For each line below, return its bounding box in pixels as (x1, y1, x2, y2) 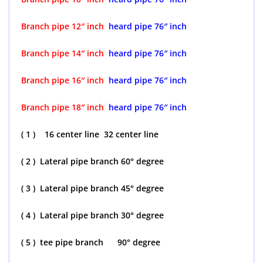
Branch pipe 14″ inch (21, 47, 104, 59)
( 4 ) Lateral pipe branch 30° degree (21, 209, 166, 221)
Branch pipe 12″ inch (21, 20, 104, 32)
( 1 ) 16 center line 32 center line (21, 128, 159, 140)
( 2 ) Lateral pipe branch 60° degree (21, 155, 166, 167)
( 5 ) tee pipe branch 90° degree (21, 236, 163, 248)
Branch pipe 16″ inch (21, 74, 104, 86)
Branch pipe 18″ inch (21, 101, 104, 113)
